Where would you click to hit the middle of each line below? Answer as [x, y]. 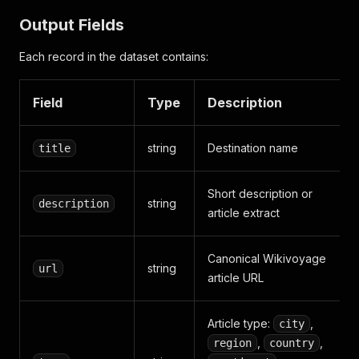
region [232, 343]
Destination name [253, 148]
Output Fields [72, 25]
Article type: [240, 323]
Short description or [260, 194]
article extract [244, 213]
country [292, 343]
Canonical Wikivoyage [267, 258]
